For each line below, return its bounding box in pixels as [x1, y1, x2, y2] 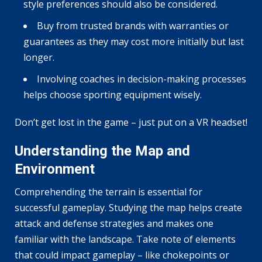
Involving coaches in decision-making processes [37, 73, 246, 86]
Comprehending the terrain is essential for [15, 185, 202, 199]
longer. [23, 51, 54, 64]
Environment [15, 161, 95, 178]
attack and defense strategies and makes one [15, 217, 213, 230]
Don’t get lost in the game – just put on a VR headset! [15, 116, 247, 129]
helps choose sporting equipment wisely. [23, 88, 202, 102]
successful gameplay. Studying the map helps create [15, 201, 242, 215]
